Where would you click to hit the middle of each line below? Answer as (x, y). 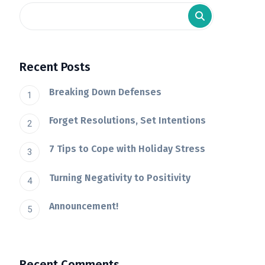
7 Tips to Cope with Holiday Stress (127, 149)
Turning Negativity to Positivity (120, 177)
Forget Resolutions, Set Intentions (128, 120)
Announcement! (84, 206)
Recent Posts (55, 67)
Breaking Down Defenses (106, 92)
